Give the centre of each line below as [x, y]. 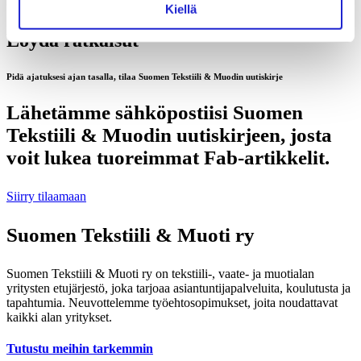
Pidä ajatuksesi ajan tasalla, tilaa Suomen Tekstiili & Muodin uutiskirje [145, 76]
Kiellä [180, 9]
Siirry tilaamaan [46, 196]
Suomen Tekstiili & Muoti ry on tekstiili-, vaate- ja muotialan [160, 273]
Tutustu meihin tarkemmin [80, 348]
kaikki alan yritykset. [59, 317]
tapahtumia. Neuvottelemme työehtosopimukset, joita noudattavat [172, 302]
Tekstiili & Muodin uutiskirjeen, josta [169, 135]
